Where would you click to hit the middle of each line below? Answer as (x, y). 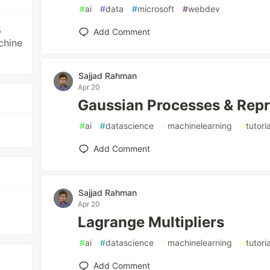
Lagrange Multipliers (151, 222)
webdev (204, 9)
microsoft (156, 9)
